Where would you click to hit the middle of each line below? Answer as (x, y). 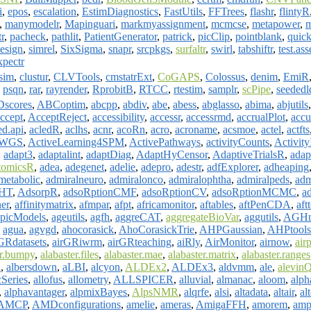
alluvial (195, 279)
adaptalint (59, 154)
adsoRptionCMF (100, 192)
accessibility (118, 117)
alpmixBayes (99, 292)
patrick (177, 36)
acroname (196, 129)
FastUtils (183, 11)
